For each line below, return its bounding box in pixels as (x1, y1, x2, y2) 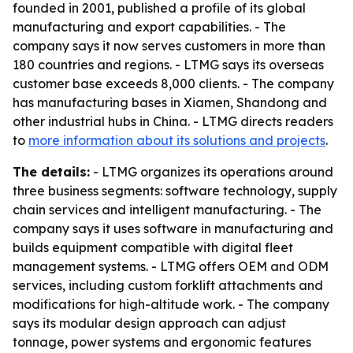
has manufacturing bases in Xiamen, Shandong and (13, 95, 327, 110)
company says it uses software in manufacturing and (13, 221, 333, 236)
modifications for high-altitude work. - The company (13, 296, 329, 312)
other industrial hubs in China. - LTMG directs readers (13, 113, 333, 129)
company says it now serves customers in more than (13, 38, 325, 54)
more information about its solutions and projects (28, 132, 325, 148)
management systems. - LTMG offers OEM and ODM (13, 258, 329, 274)
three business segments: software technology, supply (13, 183, 337, 199)
